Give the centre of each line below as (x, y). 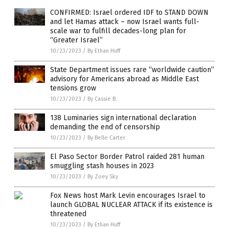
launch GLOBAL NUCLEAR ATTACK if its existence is (131, 204)
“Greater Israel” (76, 40)
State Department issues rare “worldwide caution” (132, 70)
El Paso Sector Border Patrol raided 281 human (127, 156)
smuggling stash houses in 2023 (102, 166)
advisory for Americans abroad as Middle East (124, 79)
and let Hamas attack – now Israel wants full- (125, 21)
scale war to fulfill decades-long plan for (118, 31)
